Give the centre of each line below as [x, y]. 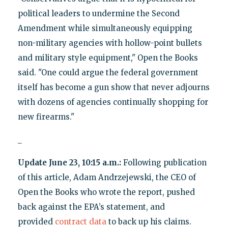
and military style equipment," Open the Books [108, 58]
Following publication [165, 162]
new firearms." [46, 117]
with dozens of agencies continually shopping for [113, 102]
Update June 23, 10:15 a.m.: [70, 162]
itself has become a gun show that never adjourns [113, 87]
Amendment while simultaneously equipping [105, 28]
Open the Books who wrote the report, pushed [106, 192]
